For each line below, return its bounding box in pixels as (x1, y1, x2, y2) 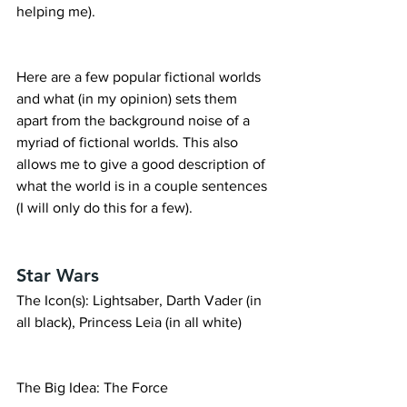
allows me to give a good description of (16, 155, 269, 172)
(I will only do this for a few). (16, 199, 193, 215)
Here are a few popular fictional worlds (16, 68, 264, 84)
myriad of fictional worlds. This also (16, 134, 242, 150)
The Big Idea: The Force (16, 379, 168, 395)
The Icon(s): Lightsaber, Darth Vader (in (16, 292, 265, 308)
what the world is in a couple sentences (16, 177, 271, 194)
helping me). (16, 3, 95, 19)
